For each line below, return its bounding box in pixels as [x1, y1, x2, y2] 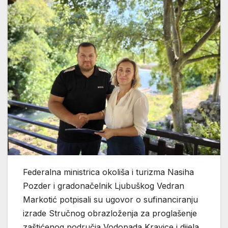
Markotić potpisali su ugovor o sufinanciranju [23, 194, 198, 205]
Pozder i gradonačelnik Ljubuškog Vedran [23, 181, 184, 191]
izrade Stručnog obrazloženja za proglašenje [23, 208, 197, 219]
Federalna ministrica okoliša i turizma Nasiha [23, 167, 194, 178]
